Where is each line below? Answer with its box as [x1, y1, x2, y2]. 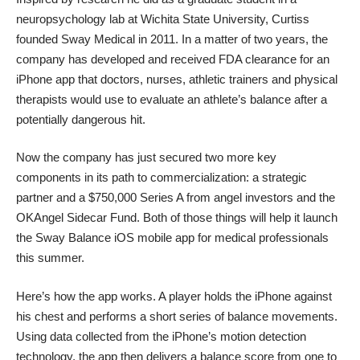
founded [16, 31, 61, 46]
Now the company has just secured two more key [16, 150, 276, 165]
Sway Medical [61, 31, 135, 46]
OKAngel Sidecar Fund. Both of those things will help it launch [16, 211, 337, 225]
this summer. [16, 251, 84, 265]
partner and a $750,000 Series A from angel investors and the [16, 190, 335, 205]
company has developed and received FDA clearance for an [16, 51, 329, 66]
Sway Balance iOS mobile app [35, 231, 194, 245]
